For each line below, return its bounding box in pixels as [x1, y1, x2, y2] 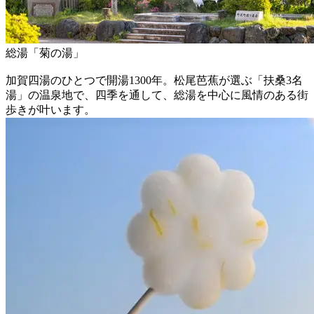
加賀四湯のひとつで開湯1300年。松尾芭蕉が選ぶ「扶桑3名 [6, 74, 303, 86]
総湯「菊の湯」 [6, 46, 84, 59]
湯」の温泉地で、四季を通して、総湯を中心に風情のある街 [6, 88, 308, 101]
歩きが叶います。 [6, 103, 95, 116]
